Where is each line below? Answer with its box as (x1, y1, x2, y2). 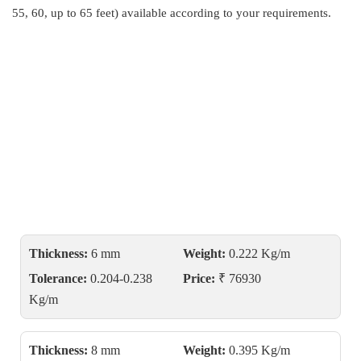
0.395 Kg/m (225, 343, 290, 357)
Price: (182, 272, 215, 285)
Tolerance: (29, 272, 87, 285)
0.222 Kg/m (225, 247, 290, 260)
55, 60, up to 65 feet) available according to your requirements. (12, 6, 331, 19)
